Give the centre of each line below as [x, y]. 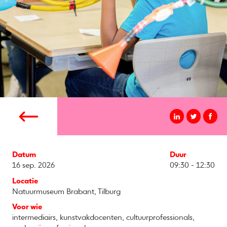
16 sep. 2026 [33, 166]
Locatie [25, 181]
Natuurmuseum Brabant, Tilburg [66, 192]
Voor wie [27, 207]
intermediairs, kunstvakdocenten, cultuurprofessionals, [103, 218]
